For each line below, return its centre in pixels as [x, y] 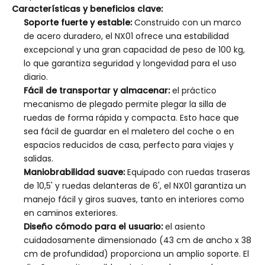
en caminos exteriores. [71, 213]
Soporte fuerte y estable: [79, 22]
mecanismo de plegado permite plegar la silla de [125, 104]
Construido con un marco [188, 22]
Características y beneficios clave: [87, 9]
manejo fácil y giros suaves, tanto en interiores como [134, 199]
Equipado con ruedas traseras [189, 172]
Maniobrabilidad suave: [75, 172]
